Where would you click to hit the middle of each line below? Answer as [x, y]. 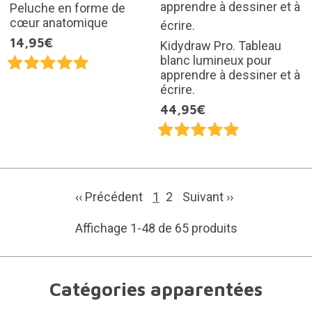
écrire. [178, 89]
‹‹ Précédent [110, 196]
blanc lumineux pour [216, 60]
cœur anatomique [58, 22]
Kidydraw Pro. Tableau [221, 45]
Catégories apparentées [156, 289]
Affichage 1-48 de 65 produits [156, 228]
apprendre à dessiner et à [230, 75]
